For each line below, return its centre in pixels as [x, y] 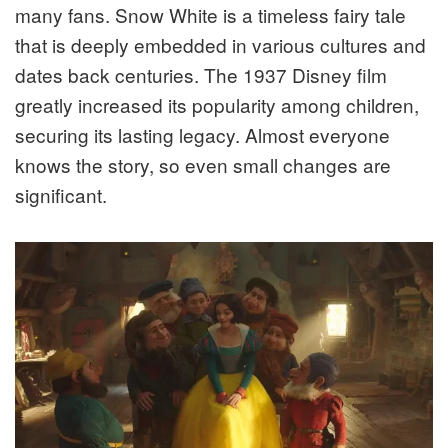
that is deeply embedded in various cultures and [220, 44]
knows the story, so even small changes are [203, 164]
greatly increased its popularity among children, [217, 104]
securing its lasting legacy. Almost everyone [202, 134]
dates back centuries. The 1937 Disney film [201, 74]
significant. [61, 194]
